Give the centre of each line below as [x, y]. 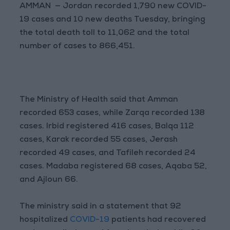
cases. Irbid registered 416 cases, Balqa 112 [107, 127]
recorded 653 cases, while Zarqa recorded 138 [112, 114]
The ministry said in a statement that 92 [101, 207]
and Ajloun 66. [49, 180]
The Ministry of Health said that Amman [99, 100]
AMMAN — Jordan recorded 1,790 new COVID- [113, 7]
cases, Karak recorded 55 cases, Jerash [99, 140]
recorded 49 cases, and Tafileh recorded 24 [108, 154]
